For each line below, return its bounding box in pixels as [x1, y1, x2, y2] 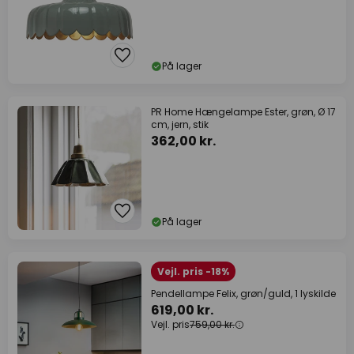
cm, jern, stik [151, 118, 209, 131]
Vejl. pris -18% [157, 265, 229, 278]
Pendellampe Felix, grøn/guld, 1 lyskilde [151, 287, 336, 300]
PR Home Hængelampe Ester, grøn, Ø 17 [151, 105, 336, 119]
